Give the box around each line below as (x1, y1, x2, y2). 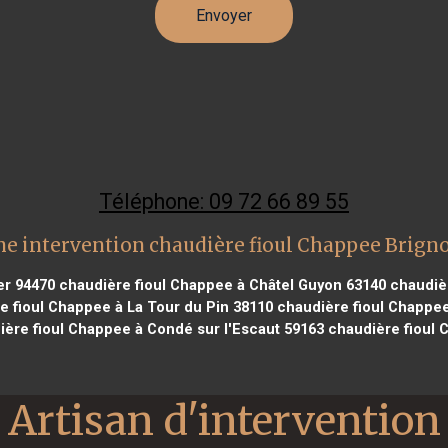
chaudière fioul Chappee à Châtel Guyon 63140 (54, 275, 386, 294)
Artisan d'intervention (7, 394, 441, 446)
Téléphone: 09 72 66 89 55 (99, 188, 349, 214)
